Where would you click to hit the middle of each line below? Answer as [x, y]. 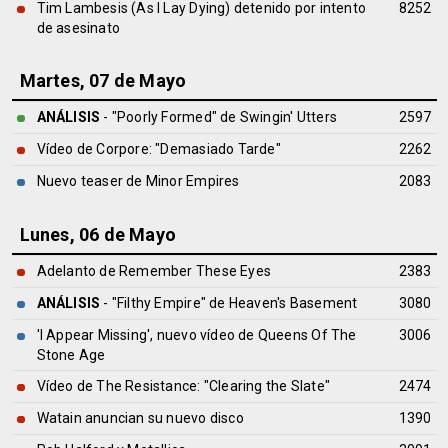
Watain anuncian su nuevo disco [140, 418]
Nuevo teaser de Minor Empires [138, 181]
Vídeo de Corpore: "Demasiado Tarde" [158, 149]
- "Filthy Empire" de [164, 303]
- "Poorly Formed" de [170, 117]
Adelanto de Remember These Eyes [154, 271]
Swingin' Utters [288, 117]
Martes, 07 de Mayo [103, 80]
